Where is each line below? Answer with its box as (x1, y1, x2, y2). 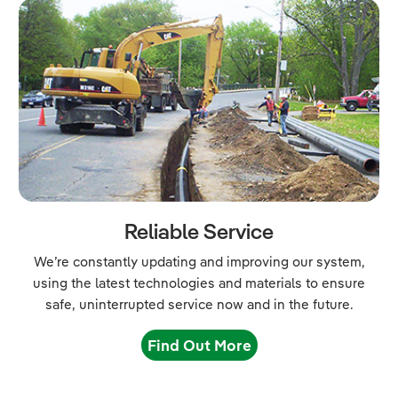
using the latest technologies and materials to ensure (33, 274, 365, 291)
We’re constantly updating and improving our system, (33, 252, 365, 270)
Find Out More (147, 335, 251, 354)
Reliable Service (124, 217, 274, 244)
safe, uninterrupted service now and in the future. (44, 295, 354, 313)
